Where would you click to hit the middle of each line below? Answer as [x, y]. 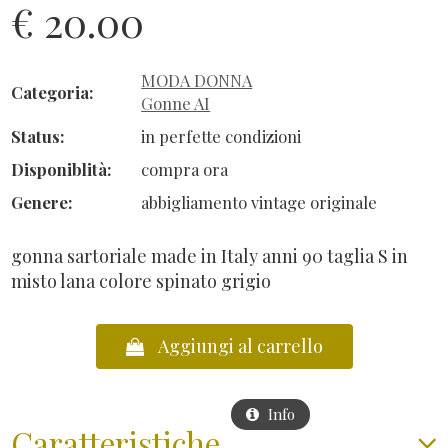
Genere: [42, 202]
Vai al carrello [211, 421]
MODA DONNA [197, 80]
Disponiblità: [61, 169]
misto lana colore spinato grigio [141, 281]
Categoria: [52, 91]
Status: [38, 136]
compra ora [185, 169]
